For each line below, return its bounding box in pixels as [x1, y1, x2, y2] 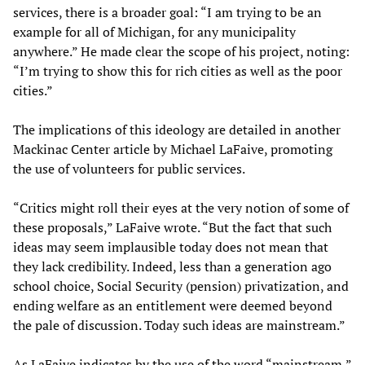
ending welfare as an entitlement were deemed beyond [13, 296, 332, 314]
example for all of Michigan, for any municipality [13, 22, 296, 41]
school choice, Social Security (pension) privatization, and [13, 276, 349, 295]
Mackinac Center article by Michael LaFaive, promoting [13, 139, 332, 158]
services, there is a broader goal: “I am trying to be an [13, 2, 322, 21]
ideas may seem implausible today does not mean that [13, 237, 328, 256]
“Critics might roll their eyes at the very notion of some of [13, 198, 349, 217]
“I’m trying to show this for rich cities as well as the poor [13, 61, 342, 80]
